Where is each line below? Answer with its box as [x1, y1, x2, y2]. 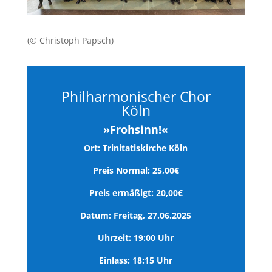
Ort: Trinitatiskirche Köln [84, 142, 188, 154]
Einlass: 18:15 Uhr [99, 254, 173, 267]
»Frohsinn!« [103, 122, 169, 137]
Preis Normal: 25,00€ [92, 165, 179, 177]
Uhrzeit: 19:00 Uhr [98, 232, 174, 244]
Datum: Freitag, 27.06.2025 [80, 209, 192, 222]
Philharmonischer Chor [61, 87, 211, 107]
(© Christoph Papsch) [27, 35, 114, 47]
